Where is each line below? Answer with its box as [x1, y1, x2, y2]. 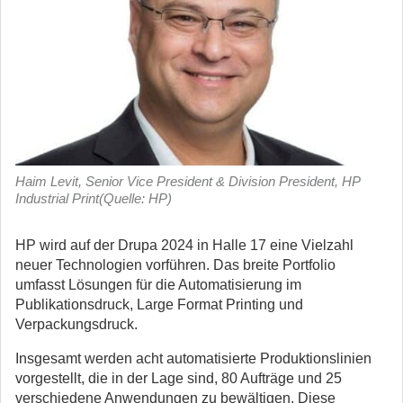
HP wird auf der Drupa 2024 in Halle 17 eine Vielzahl [15, 237, 354, 253]
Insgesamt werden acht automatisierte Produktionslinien [15, 351, 372, 366]
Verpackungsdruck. [15, 317, 138, 332]
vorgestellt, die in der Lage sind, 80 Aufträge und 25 [15, 371, 342, 386]
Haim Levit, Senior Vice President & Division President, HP [15, 174, 360, 189]
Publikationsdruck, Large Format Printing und [15, 297, 303, 312]
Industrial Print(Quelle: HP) [15, 191, 172, 206]
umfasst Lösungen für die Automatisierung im [15, 277, 301, 292]
